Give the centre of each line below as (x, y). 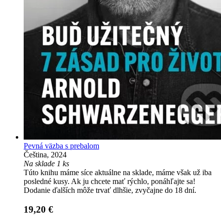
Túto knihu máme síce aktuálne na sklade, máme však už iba (118, 172)
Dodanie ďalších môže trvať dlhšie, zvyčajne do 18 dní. (110, 190)
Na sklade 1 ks (46, 163)
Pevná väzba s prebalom (61, 146)
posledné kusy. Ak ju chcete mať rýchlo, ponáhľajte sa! (110, 181)
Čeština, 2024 (45, 154)
